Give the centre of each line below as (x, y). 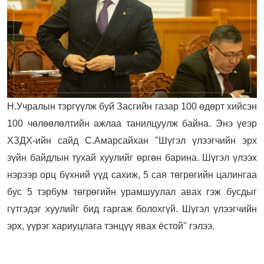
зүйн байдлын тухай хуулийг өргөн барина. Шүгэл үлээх (132, 157)
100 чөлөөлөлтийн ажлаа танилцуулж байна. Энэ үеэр (132, 123)
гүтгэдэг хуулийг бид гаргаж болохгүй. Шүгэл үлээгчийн (132, 209)
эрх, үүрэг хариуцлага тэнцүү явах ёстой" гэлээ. (111, 226)
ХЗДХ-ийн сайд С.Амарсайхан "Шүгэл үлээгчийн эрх (132, 140)
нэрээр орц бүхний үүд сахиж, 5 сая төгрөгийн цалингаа (132, 174)
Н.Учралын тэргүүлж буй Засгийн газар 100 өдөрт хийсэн (132, 106)
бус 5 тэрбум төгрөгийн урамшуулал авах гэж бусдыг (132, 192)
